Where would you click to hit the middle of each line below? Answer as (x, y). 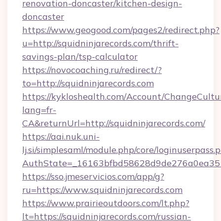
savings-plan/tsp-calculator (80, 56)
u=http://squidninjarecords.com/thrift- (100, 43)
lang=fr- (39, 110)
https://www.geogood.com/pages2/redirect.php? (121, 30)
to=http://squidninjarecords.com (88, 83)
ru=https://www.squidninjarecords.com (102, 190)
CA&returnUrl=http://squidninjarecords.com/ (114, 123)
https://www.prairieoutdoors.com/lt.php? (106, 203)
